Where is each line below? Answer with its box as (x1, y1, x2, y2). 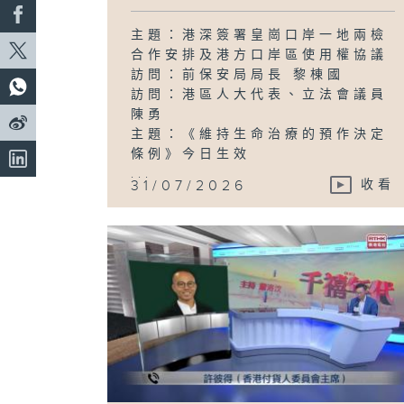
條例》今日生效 (131, 146, 252, 161)
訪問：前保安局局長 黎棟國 (131, 67, 345, 82)
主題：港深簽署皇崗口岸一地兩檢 (131, 27, 389, 42)
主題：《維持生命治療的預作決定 (131, 126, 389, 142)
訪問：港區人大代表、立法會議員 (131, 87, 389, 102)
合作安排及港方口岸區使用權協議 (131, 47, 389, 62)
